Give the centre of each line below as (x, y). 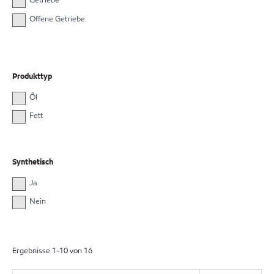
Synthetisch (33, 162)
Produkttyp (32, 77)
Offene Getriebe (57, 19)
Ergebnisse (32, 251)
